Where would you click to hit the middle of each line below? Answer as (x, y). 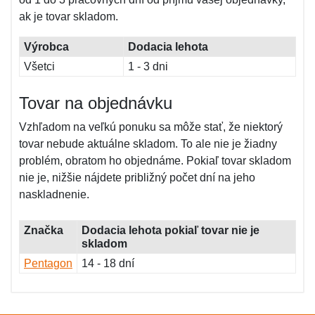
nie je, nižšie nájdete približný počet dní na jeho (137, 178)
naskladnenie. (54, 194)
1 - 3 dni (148, 66)
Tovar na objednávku (96, 103)
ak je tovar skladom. (69, 17)
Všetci (39, 66)
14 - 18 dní (108, 263)
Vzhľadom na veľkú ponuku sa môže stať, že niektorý (151, 127)
